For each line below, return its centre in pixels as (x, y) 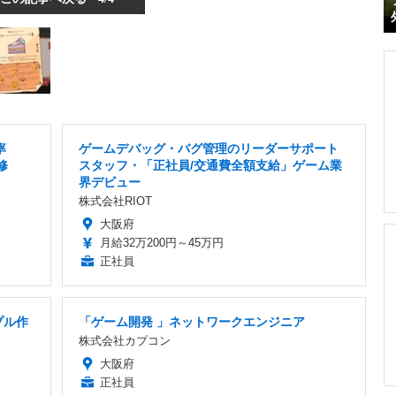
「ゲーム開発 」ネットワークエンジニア (192, 322)
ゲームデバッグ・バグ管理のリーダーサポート (209, 149)
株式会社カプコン (125, 341)
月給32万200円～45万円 (162, 243)
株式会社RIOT (115, 202)
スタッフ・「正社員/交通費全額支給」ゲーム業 (210, 166)
